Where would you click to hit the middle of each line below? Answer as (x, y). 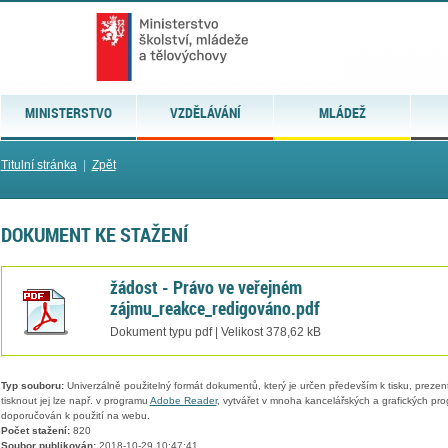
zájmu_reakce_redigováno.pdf (214, 307)
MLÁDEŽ (342, 112)
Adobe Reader (183, 401)
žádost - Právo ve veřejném (205, 286)
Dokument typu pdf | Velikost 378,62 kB (215, 331)
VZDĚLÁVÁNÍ (205, 112)
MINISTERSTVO (68, 112)
